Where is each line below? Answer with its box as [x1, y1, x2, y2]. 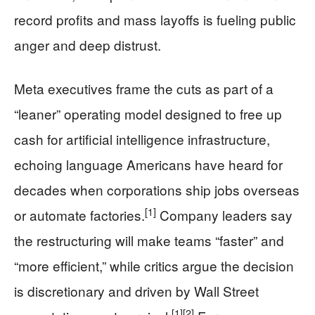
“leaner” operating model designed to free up [14, 104, 282, 123]
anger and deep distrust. [14, 35, 161, 54]
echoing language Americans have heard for [14, 155, 283, 174]
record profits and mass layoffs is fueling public [14, 10, 296, 29]
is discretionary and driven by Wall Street [14, 281, 259, 300]
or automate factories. [14, 205, 145, 224]
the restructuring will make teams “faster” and [14, 231, 284, 250]
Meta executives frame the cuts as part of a [14, 79, 274, 98]
